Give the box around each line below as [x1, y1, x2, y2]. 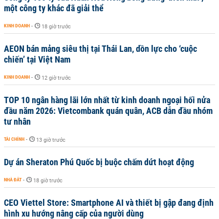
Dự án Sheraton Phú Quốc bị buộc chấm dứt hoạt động [4, 157, 194, 167]
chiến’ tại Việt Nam [4, 54, 70, 65]
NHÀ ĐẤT [4, 177, 22, 182]
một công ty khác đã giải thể [4, 3, 104, 13]
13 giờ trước [36, 137, 66, 143]
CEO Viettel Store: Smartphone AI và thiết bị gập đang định [4, 197, 214, 208]
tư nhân [4, 116, 31, 127]
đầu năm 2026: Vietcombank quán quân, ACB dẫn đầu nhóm [4, 106, 213, 116]
